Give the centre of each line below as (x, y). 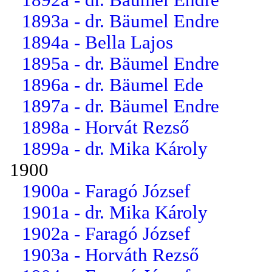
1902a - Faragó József (106, 233)
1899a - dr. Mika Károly (115, 148)
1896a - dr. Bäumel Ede (113, 85)
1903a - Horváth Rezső (110, 255)
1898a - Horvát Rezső (106, 127)
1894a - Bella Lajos (97, 42)
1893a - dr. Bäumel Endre (121, 21)
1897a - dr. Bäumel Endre (121, 106)
